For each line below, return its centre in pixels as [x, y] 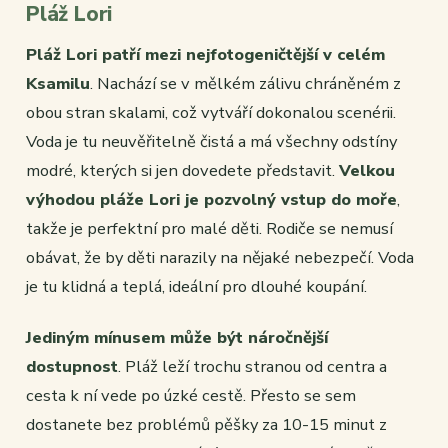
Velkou [367, 171]
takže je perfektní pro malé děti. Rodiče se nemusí [209, 229]
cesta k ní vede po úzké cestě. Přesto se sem [191, 396]
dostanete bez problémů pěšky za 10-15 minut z [206, 425]
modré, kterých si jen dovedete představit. [182, 171]
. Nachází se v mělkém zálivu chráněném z [245, 84]
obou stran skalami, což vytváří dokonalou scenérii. [211, 113]
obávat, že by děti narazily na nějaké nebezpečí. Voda [220, 258]
